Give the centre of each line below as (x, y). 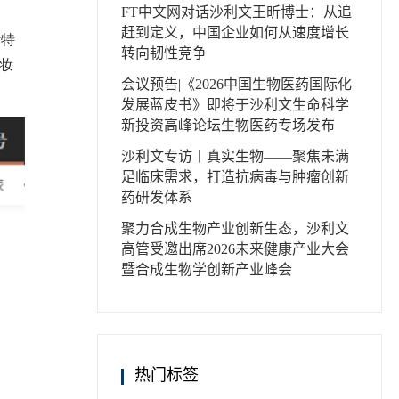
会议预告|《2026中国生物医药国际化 (236, 84)
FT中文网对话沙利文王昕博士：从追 (236, 12)
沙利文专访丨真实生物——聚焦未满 (235, 156)
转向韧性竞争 (163, 53)
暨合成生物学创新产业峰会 (206, 269)
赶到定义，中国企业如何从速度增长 (235, 33)
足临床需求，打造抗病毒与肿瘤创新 (235, 177)
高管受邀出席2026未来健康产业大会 (235, 249)
